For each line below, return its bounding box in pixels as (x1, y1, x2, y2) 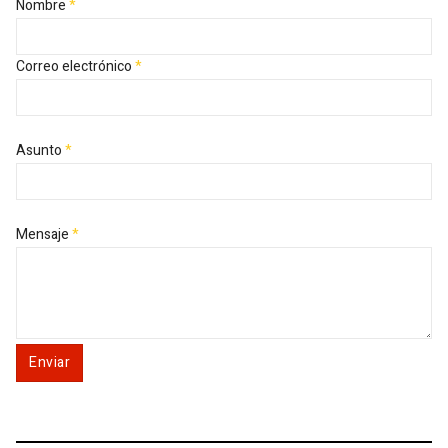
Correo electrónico (16, 55, 132, 77)
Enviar (29, 351, 70, 373)
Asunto (16, 139, 62, 161)
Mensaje (16, 223, 69, 245)
